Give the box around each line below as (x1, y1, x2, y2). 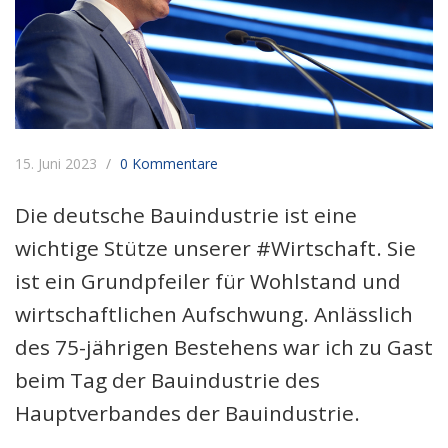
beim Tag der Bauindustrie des (15, 365, 320, 394)
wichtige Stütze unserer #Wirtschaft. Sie (15, 233, 416, 262)
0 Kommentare (120, 153, 218, 173)
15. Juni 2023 (15, 153, 101, 173)
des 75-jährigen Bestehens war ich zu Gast (15, 332, 433, 361)
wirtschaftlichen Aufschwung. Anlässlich (15, 299, 413, 328)
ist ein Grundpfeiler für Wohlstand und (15, 266, 401, 295)
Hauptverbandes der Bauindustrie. (15, 398, 360, 427)
